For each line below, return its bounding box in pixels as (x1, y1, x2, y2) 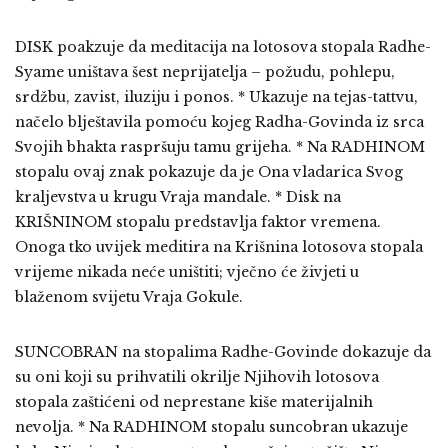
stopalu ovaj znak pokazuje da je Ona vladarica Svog (15, 163, 403, 182)
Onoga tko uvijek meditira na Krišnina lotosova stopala (15, 238, 423, 257)
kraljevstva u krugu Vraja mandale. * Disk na (15, 188, 341, 207)
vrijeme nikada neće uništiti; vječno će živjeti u (15, 263, 359, 282)
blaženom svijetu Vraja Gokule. (15, 288, 243, 307)
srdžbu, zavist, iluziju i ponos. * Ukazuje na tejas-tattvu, (15, 88, 418, 107)
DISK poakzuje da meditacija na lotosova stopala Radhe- (15, 38, 431, 57)
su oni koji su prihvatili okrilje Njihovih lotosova (15, 368, 379, 387)
